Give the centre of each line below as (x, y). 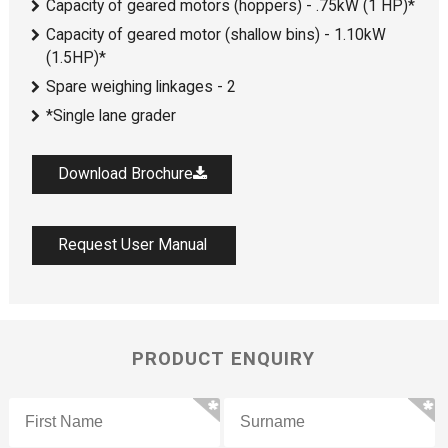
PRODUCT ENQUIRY (224, 358)
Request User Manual (134, 244)
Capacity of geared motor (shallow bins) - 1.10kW (216, 34)
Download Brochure (125, 174)
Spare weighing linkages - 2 (141, 87)
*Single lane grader (111, 116)
